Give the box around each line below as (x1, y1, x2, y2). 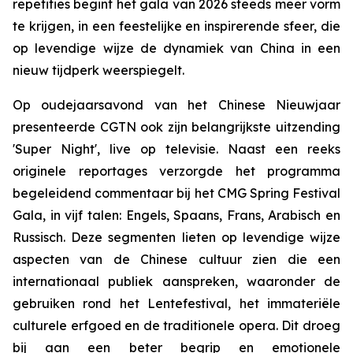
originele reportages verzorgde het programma (13, 163, 340, 179)
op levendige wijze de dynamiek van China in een (13, 40, 340, 56)
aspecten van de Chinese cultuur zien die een (13, 251, 340, 267)
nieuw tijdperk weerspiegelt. (13, 62, 184, 78)
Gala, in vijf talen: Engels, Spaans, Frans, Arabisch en (13, 207, 340, 223)
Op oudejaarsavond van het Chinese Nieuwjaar (13, 97, 340, 113)
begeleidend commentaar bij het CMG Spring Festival (13, 185, 340, 201)
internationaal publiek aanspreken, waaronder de (13, 273, 340, 289)
